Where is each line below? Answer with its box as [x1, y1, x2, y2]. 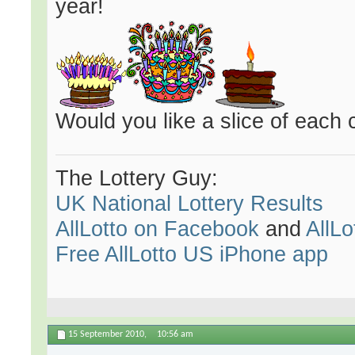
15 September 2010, [68, 330, 150, 340]
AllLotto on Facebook [55, 216, 260, 242]
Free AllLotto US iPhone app [55, 242, 329, 267]
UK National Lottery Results [55, 191, 324, 216]
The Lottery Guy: [55, 166, 219, 191]
